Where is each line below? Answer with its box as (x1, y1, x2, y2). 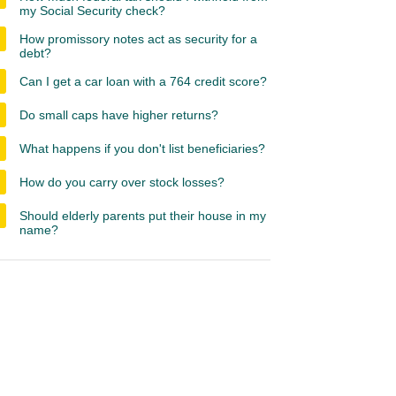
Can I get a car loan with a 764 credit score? (19, 74, 267, 88)
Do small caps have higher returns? (19, 108, 218, 122)
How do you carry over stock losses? (19, 175, 225, 189)
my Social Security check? (19, 4, 165, 18)
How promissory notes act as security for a (19, 32, 257, 46)
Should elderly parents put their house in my (19, 209, 266, 223)
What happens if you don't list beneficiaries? (19, 141, 265, 156)
